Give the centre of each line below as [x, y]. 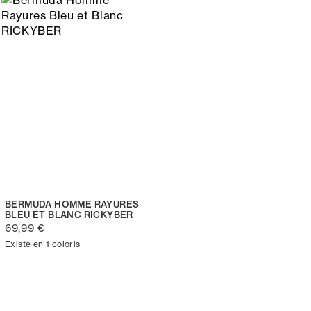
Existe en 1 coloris [43, 244]
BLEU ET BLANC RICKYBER [69, 214]
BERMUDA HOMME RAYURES [72, 204]
